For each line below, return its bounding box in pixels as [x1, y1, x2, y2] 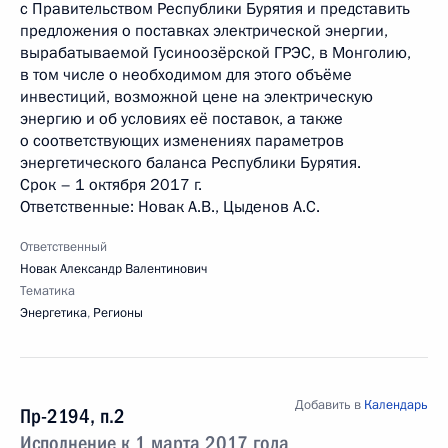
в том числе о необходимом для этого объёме [20, 64, 352, 86]
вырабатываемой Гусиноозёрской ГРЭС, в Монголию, [20, 42, 411, 64]
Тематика [20, 282, 75, 300]
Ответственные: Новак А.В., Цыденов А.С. [20, 196, 320, 218]
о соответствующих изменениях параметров [20, 130, 344, 152]
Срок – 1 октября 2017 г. [20, 174, 202, 196]
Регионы [93, 304, 143, 322]
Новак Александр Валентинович [20, 260, 207, 278]
